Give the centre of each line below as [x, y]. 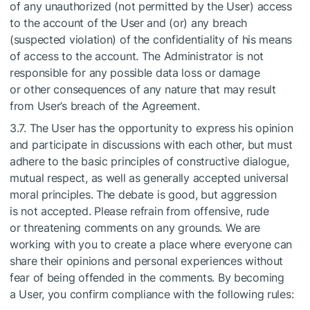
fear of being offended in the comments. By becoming [147, 277]
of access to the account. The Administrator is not [137, 56]
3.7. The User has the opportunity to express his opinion [152, 128]
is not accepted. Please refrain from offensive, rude [139, 211]
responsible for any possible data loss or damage [135, 73]
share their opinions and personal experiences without [147, 261]
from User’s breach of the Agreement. [105, 106]
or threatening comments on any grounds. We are [135, 228]
